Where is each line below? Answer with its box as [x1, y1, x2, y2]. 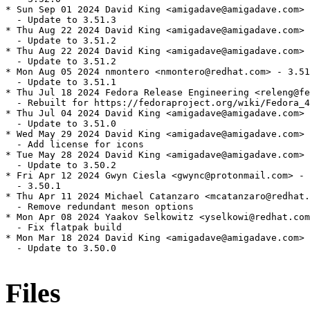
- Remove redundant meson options [6, 201, 194, 212]
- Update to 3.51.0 [6, 118, 116, 129]
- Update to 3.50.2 [6, 160, 116, 171]
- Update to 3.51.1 [6, 77, 116, 88]
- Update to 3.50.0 [6, 243, 116, 254]
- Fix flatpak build [6, 222, 122, 233]
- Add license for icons [6, 139, 144, 150]
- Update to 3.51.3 [6, 15, 116, 26]
